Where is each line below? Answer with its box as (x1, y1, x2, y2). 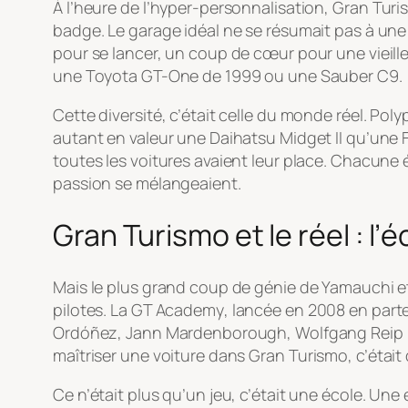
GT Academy (130, 298, 224, 321)
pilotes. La (53, 298, 131, 321)
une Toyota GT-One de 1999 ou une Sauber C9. (53, 64, 403, 87)
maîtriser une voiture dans (53, 343, 250, 366)
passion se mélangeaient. (53, 171, 241, 194)
